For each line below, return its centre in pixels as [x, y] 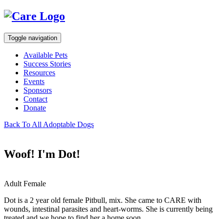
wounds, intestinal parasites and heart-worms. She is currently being [108, 209]
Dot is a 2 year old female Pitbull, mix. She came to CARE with [103, 200]
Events [34, 81]
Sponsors [38, 90]
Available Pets [45, 55]
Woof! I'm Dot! [42, 154]
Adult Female [25, 183]
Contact [35, 99]
